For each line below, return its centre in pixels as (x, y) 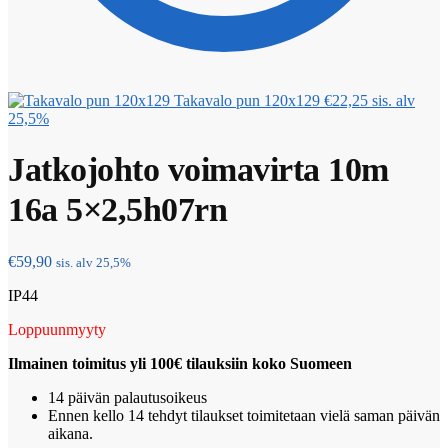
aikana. (70, 434)
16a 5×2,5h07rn (117, 210)
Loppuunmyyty (57, 330)
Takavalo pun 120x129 (247, 100)
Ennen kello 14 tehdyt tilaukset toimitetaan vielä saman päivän (244, 416)
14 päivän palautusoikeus (127, 398)
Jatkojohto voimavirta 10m (198, 170)
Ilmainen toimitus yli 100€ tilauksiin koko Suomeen (180, 364)
